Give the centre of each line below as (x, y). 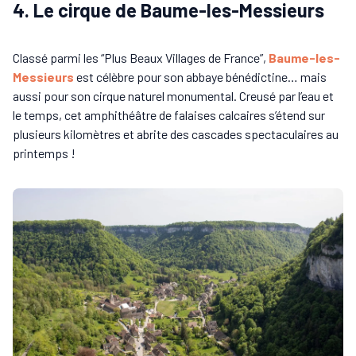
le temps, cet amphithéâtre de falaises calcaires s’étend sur (169, 114)
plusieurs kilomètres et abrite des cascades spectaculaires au (176, 133)
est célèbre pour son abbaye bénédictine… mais (200, 76)
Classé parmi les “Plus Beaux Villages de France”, (141, 57)
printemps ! (44, 153)
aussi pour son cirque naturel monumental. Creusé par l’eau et (173, 95)
